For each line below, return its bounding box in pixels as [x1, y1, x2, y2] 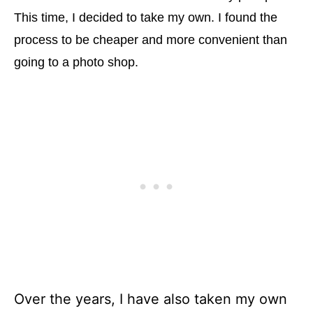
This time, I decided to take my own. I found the [14, 10, 277, 24]
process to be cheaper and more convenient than [14, 33, 287, 47]
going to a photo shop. [14, 55, 138, 69]
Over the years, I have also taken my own [14, 291, 287, 307]
